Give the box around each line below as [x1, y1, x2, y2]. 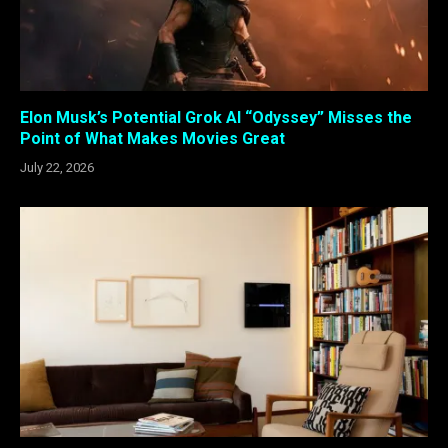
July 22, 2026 [20, 160, 94, 176]
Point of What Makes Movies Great [20, 129, 285, 149]
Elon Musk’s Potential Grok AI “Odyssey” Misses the [20, 108, 412, 128]
